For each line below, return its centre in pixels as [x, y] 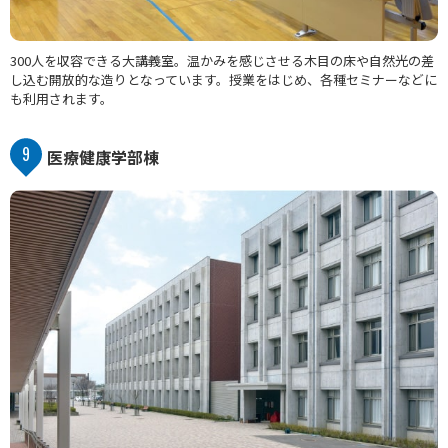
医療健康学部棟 [103, 156]
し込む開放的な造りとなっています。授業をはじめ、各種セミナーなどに [223, 79]
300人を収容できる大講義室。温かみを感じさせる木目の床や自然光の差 [222, 60]
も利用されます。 [61, 98]
